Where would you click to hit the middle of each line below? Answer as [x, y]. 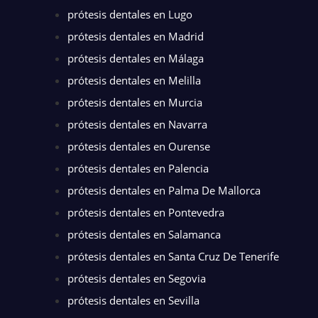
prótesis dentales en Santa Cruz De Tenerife [173, 257]
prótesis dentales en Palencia [138, 169]
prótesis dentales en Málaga [136, 59]
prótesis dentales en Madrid [136, 37]
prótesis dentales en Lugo [130, 15]
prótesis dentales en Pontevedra [146, 213]
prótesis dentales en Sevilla [133, 301]
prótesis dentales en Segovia [137, 279]
